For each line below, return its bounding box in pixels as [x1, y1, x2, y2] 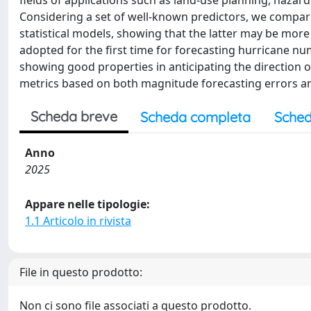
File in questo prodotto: [19, 264, 142, 280]
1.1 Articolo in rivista [25, 213, 131, 228]
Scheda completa [140, 108, 251, 126]
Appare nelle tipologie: [25, 196, 150, 212]
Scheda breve [31, 108, 117, 125]
